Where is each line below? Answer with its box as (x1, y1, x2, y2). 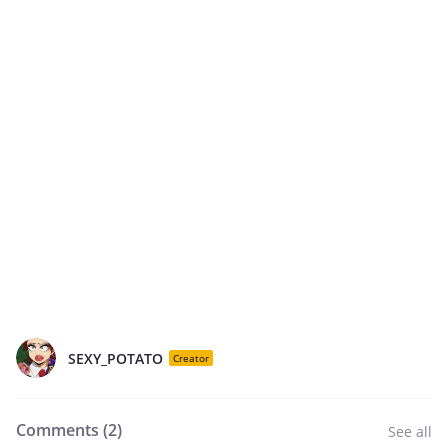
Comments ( (16, 419, 108, 441)
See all (388, 422, 432, 441)
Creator (173, 351, 209, 365)
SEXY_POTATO (68, 348, 163, 368)
